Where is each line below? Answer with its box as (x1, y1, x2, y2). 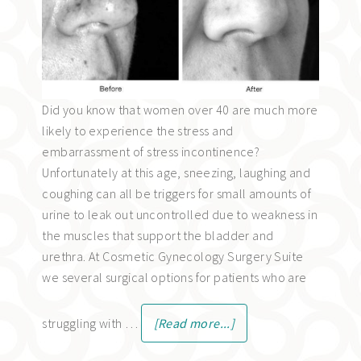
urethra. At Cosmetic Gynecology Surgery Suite (42, 247, 304, 264)
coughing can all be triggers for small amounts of (42, 185, 311, 201)
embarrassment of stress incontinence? (42, 143, 260, 160)
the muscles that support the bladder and (42, 226, 274, 243)
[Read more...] (153, 314, 235, 331)
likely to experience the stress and (42, 122, 234, 139)
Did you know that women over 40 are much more (42, 101, 318, 118)
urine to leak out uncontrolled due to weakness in (42, 205, 317, 222)
